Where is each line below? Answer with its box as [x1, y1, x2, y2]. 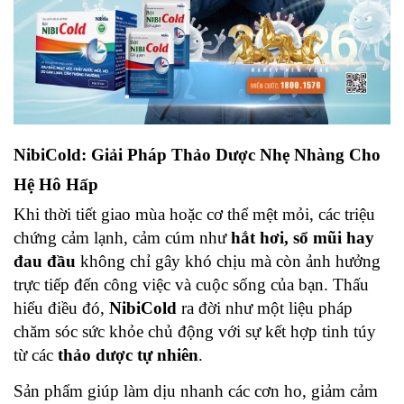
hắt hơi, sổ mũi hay [231, 228, 374, 248]
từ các [14, 345, 58, 365]
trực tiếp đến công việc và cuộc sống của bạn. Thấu [14, 275, 369, 295]
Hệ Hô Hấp [14, 175, 98, 195]
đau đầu [14, 252, 76, 271]
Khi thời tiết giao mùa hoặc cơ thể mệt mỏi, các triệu [14, 205, 375, 225]
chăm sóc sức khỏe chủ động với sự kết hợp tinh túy [14, 322, 376, 342]
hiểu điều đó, [14, 298, 109, 318]
